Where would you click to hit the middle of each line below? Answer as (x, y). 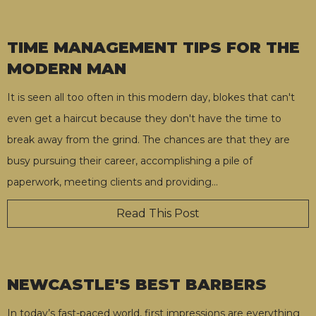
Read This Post (158, 213)
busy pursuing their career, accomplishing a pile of (130, 160)
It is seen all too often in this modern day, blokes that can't (151, 97)
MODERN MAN (67, 68)
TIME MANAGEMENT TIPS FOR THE (153, 47)
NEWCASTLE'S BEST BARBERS (137, 284)
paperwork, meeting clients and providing (109, 182)
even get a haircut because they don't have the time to (144, 118)
